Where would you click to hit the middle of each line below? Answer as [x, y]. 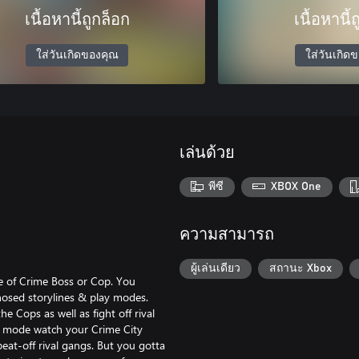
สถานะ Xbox [301, 269]
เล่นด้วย [207, 153]
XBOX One [296, 187]
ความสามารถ [227, 234]
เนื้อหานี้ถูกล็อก [77, 20]
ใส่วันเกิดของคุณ [77, 55]
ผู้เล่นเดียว [216, 269]
